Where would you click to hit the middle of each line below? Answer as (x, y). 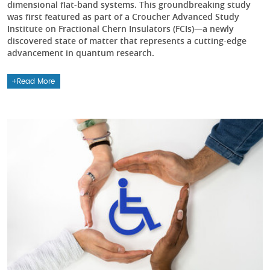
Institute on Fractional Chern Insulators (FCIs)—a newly (121, 29)
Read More (36, 82)
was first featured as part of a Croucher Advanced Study (123, 17)
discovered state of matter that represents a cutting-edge (127, 41)
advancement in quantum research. (81, 53)
